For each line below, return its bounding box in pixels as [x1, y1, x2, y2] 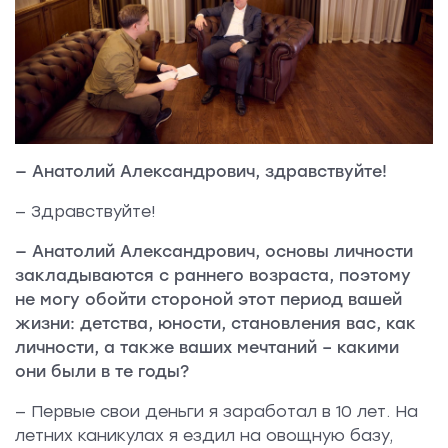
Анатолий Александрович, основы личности [32, 241, 413, 261]
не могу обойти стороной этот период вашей [15, 289, 402, 309]
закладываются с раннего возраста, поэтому [15, 265, 411, 285]
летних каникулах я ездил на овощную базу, [15, 425, 393, 445]
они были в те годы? [15, 361, 189, 381]
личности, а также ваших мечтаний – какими [15, 337, 399, 357]
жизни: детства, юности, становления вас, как [15, 313, 416, 333]
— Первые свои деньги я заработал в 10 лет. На [15, 401, 418, 421]
